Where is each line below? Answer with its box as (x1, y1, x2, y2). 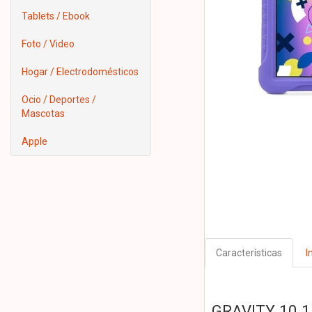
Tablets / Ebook (22, 10, 90, 22)
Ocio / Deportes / (22, 94, 96, 105)
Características (215, 247, 282, 259)
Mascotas (22, 108, 65, 119)
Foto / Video (22, 38, 75, 49)
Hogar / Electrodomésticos (22, 66, 139, 77)
